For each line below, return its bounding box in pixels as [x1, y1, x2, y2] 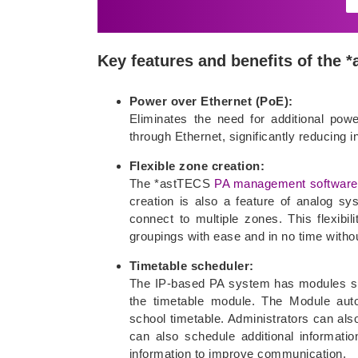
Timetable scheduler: [129, 258, 254, 272]
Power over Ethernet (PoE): [129, 93, 293, 108]
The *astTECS [129, 176, 215, 190]
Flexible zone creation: [129, 158, 265, 173]
